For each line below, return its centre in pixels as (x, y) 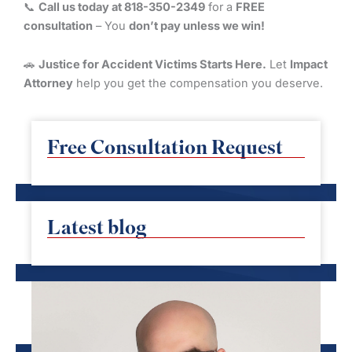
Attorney (48, 84)
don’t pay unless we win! (197, 26)
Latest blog (97, 226)
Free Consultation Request (165, 146)
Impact (309, 65)
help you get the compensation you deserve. (198, 84)
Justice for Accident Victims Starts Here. (152, 65)
